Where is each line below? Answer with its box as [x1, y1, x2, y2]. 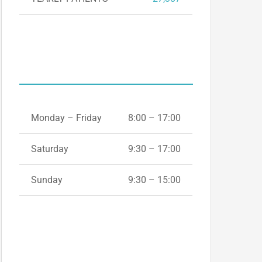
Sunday [31, 174, 63, 185]
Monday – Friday [31, 112, 102, 123]
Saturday [31, 143, 69, 154]
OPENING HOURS [46, 51, 185, 69]
